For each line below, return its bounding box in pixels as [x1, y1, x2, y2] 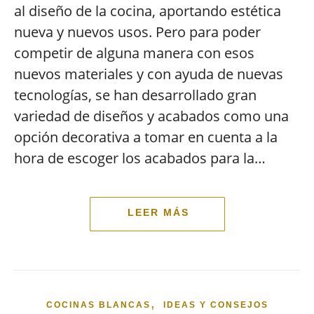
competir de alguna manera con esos [14, 43, 254, 62]
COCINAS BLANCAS [46, 300, 151, 310]
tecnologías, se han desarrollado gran [14, 86, 257, 104]
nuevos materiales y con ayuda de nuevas [14, 64, 283, 83]
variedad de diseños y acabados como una [14, 107, 289, 125]
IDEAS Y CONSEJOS [163, 300, 268, 310]
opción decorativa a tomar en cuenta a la [14, 128, 278, 146]
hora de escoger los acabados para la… [14, 149, 266, 168]
